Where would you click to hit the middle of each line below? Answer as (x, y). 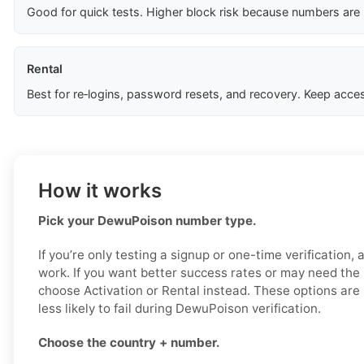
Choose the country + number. (129, 343)
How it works (100, 191)
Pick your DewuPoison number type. (147, 221)
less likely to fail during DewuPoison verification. (180, 309)
